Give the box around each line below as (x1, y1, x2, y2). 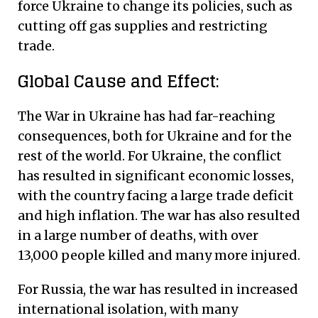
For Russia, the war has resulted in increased (18, 280, 298, 297)
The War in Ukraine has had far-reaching (18, 107, 275, 124)
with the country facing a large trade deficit (18, 187, 294, 204)
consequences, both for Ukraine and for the (18, 127, 292, 144)
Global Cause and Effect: (18, 65, 219, 97)
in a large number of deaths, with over (18, 226, 258, 243)
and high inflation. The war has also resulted (18, 207, 300, 224)
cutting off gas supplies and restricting (18, 17, 268, 34)
